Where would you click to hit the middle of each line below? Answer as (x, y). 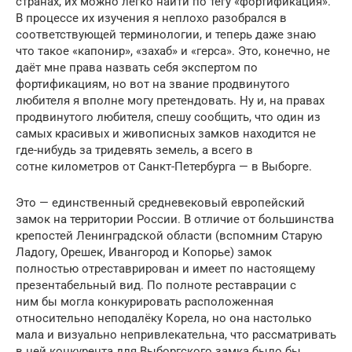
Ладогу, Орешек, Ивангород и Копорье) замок (144, 252)
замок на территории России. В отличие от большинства (175, 219)
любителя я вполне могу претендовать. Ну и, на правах (170, 100)
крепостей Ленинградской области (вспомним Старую (169, 235)
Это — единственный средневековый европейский (160, 202)
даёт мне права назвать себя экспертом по (137, 67)
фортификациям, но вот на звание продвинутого (153, 84)
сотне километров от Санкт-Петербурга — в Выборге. (164, 166)
